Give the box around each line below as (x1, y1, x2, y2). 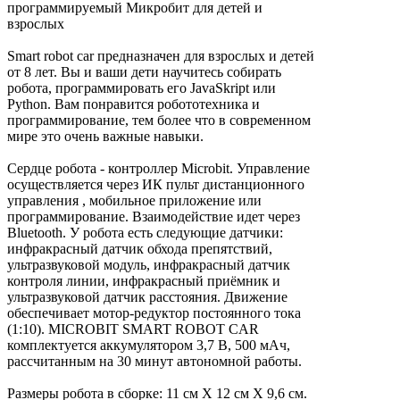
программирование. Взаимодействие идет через (7, 209, 300, 225)
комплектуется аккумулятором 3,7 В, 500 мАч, (7, 337, 290, 354)
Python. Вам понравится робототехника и (7, 96, 260, 112)
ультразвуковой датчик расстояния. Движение (7, 289, 287, 305)
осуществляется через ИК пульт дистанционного (7, 177, 304, 193)
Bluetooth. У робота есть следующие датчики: (7, 225, 283, 241)
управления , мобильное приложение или (7, 193, 262, 209)
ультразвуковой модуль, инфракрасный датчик (7, 257, 290, 273)
